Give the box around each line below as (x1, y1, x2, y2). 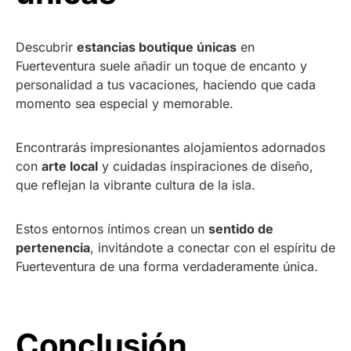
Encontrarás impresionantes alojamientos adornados (16, 139, 325, 155)
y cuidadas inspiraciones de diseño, (98, 157, 313, 174)
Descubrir (16, 38, 77, 55)
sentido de (208, 220, 273, 237)
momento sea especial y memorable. (16, 95, 233, 111)
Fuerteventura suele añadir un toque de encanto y (16, 57, 307, 74)
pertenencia (16, 239, 90, 255)
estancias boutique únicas (77, 38, 237, 55)
